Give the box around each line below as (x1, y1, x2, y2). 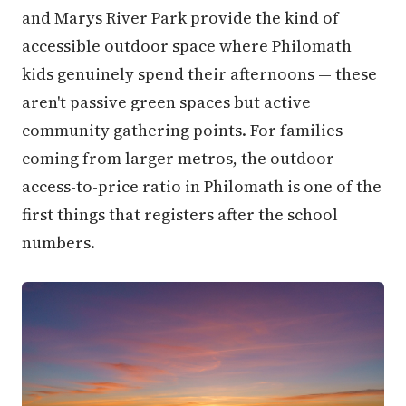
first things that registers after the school (22, 202, 338, 226)
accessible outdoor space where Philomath (22, 34, 352, 57)
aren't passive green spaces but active (22, 90, 311, 113)
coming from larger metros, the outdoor (22, 146, 334, 169)
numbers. (22, 230, 95, 254)
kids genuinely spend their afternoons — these (22, 62, 377, 85)
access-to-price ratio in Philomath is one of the (22, 174, 382, 198)
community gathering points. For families (22, 118, 343, 141)
